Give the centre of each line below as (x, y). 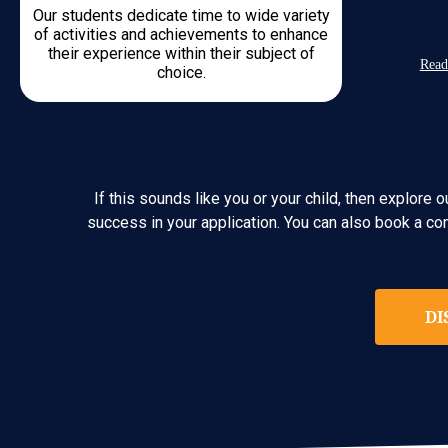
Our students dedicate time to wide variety (181, 15)
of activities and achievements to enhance (181, 34)
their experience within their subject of (181, 53)
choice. (181, 72)
